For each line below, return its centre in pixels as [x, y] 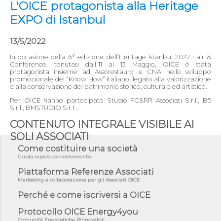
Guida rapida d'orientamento [54, 156]
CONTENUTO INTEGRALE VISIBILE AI [102, 124]
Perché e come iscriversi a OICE [84, 195]
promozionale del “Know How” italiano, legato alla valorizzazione [110, 79]
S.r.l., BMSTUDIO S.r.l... [44, 108]
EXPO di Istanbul [57, 20]
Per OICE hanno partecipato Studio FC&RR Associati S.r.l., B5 [110, 100]
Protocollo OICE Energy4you [78, 211]
